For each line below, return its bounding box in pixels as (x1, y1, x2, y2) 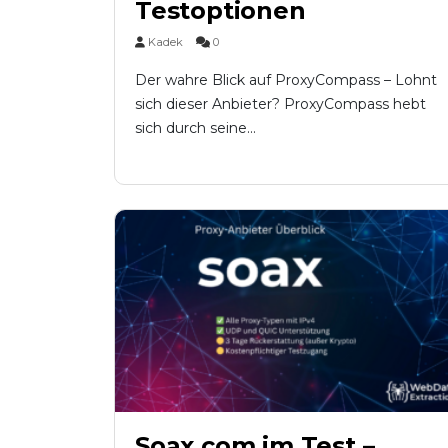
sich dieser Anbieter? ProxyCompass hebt (135, 94, 426, 113)
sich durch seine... (135, 118, 256, 137)
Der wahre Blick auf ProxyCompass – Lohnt (135, 70, 437, 89)
